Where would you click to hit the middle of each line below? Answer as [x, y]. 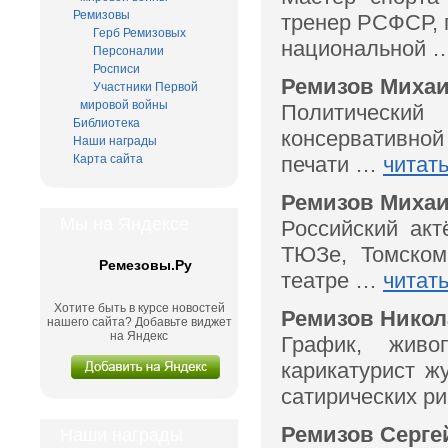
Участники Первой [145, 86]
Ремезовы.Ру [145, 264]
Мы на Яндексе [124, 223]
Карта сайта [108, 158]
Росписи [116, 68]
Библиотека [106, 122]
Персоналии [128, 50]
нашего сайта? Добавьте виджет [139, 321]
